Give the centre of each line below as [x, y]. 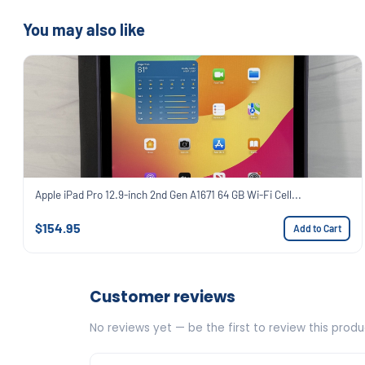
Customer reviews [163, 297]
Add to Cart [317, 228]
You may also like [84, 29]
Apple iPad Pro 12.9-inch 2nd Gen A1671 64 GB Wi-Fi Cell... [168, 194]
